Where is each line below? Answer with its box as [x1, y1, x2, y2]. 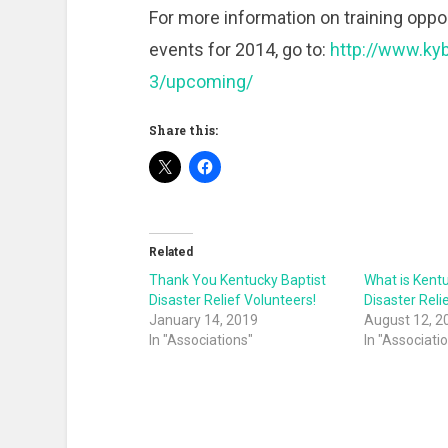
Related [148, 245, 193, 260]
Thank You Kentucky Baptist [148, 272, 326, 289]
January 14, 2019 [148, 312, 258, 329]
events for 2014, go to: [148, 39, 330, 61]
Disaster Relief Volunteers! [148, 292, 316, 309]
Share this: [148, 122, 218, 139]
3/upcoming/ [148, 71, 253, 93]
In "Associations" [148, 332, 253, 349]
